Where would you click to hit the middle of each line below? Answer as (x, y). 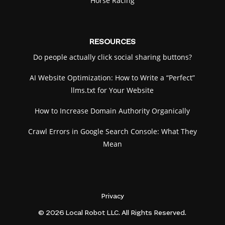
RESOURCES (112, 42)
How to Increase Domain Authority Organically (113, 111)
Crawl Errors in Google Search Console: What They (112, 132)
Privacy (112, 197)
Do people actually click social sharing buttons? (112, 57)
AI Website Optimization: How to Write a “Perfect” (113, 78)
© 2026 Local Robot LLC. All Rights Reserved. (113, 213)
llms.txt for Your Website (113, 90)
